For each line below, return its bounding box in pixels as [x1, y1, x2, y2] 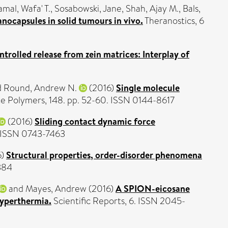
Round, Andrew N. [4, 81, 77, 95]
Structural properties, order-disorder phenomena [6, 148, 202, 161]
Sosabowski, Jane [54, 2, 122, 15]
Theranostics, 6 [143, 14, 204, 27]
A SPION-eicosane [116, 182, 190, 195]
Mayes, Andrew [25, 182, 87, 195]
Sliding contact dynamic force [35, 115, 155, 128]
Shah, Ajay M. [126, 2, 179, 15]
